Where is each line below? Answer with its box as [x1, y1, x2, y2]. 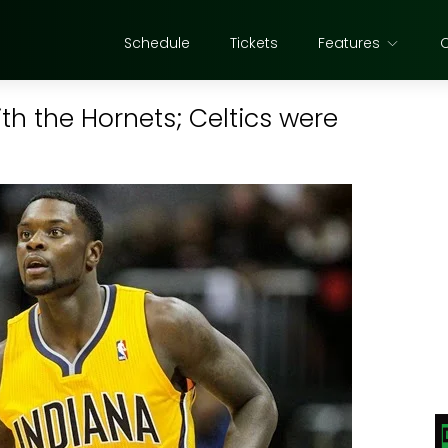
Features [318, 33, 380, 53]
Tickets [230, 33, 278, 53]
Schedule [124, 33, 190, 53]
